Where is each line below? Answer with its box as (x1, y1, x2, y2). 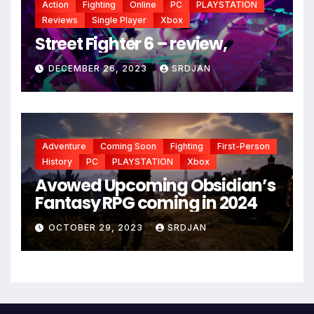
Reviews (42, 14, 78, 25)
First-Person (217, 140, 270, 151)
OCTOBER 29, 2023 (48, 222, 146, 233)
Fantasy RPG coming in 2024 (35, 191, 257, 214)
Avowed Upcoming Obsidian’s (35, 173, 275, 197)
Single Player (92, 14, 146, 25)
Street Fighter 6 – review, (35, 32, 227, 55)
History (42, 156, 72, 167)
